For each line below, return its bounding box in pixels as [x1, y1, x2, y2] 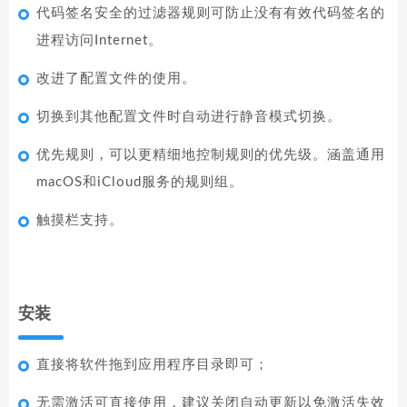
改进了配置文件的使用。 [36, 72, 196, 86]
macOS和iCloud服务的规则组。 [36, 175, 243, 190]
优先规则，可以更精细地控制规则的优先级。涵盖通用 [36, 148, 385, 163]
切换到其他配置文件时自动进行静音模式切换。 [36, 110, 342, 124]
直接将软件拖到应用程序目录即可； [36, 358, 269, 372]
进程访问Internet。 [36, 34, 163, 48]
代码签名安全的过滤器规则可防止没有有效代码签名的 [36, 6, 385, 21]
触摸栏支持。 [36, 213, 124, 228]
